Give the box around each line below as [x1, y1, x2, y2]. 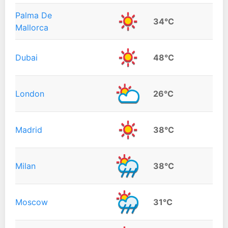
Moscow [15, 197, 48, 208]
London [15, 89, 44, 99]
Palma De [15, 10, 52, 21]
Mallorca [15, 22, 48, 33]
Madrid [15, 125, 42, 135]
